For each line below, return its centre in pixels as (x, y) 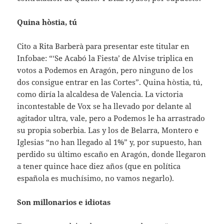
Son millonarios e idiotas (64, 202)
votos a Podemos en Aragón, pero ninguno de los (105, 70)
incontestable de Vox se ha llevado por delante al (104, 106)
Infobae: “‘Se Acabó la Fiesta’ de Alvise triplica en (105, 58)
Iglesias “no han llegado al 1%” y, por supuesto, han (110, 142)
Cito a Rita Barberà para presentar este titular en (103, 46)
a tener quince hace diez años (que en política (99, 166)
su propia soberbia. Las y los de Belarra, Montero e (108, 130)
